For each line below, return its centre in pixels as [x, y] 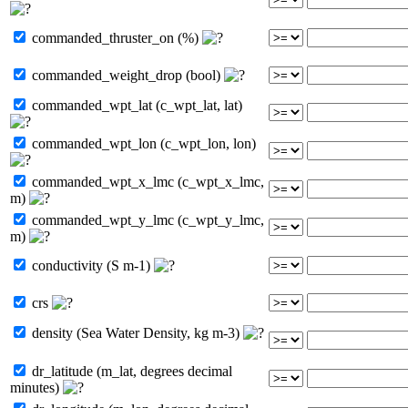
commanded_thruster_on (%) [115, 37]
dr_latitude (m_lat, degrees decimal [130, 371]
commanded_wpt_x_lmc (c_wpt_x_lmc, [146, 181]
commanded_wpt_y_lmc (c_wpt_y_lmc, [146, 219]
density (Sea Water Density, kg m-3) [136, 332]
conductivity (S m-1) [91, 265]
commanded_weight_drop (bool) [126, 75]
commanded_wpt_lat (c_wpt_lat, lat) [135, 105]
